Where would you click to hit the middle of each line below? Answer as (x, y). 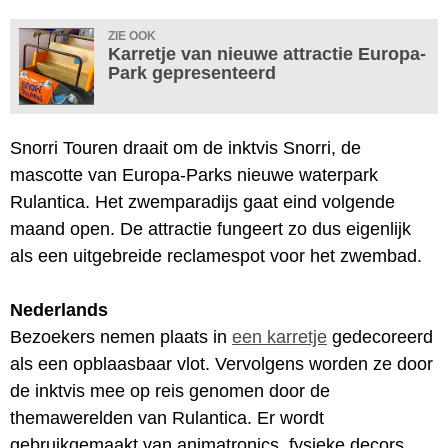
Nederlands (59, 309)
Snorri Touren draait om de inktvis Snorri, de (185, 147)
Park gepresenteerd (192, 72)
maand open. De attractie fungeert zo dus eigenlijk (210, 228)
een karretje (279, 336)
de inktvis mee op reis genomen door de (170, 390)
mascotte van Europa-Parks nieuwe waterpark (194, 174)
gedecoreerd (380, 336)
